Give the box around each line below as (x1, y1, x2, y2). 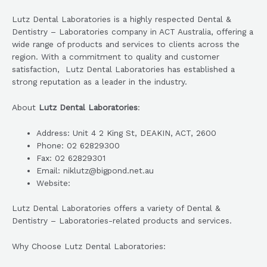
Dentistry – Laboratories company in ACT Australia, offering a (12, 27, 253, 37)
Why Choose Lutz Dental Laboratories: (12, 241, 166, 251)
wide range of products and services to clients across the (12, 39, 240, 49)
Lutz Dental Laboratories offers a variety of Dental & (12, 203, 221, 213)
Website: (36, 178, 71, 188)
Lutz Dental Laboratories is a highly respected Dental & (12, 14, 231, 24)
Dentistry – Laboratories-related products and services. (12, 215, 232, 225)
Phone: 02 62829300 (36, 141, 120, 151)
